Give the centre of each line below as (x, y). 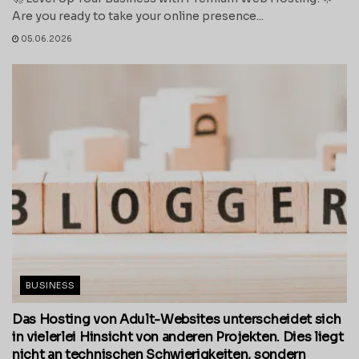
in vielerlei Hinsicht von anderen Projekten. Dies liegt (178, 337)
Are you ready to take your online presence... (138, 16)
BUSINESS (50, 286)
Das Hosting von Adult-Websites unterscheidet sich (177, 320)
